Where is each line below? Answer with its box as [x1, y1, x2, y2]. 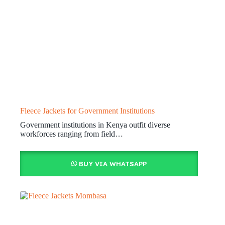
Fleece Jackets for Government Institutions [20, 106, 155, 116]
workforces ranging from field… [20, 130, 123, 139]
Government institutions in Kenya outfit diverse [20, 121, 170, 130]
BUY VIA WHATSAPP [78, 160, 147, 168]
